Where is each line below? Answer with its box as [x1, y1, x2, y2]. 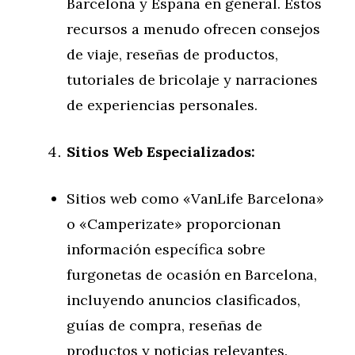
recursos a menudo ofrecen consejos [67, 20, 320, 38]
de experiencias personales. [67, 96, 258, 114]
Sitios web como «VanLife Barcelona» [67, 189, 324, 208]
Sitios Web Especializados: [67, 143, 255, 161]
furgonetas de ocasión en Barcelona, [67, 265, 317, 284]
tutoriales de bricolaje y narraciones [67, 71, 318, 89]
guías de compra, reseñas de [67, 316, 262, 334]
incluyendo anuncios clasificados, [67, 291, 300, 309]
